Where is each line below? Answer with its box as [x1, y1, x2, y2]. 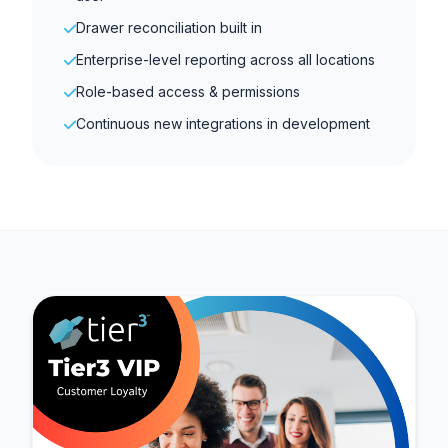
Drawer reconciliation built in [76, 18, 262, 36]
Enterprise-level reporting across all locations [76, 50, 375, 68]
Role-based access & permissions [76, 82, 300, 100]
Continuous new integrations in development [76, 114, 370, 132]
